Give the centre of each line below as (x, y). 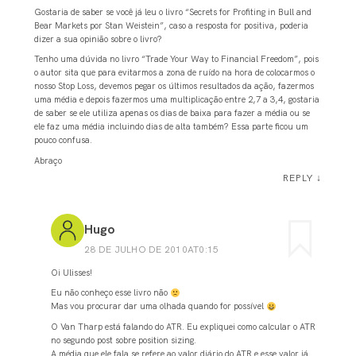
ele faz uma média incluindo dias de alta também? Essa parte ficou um (171, 127)
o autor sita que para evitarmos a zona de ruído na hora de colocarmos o (174, 73)
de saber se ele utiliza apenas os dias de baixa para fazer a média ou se (172, 113)
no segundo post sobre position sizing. (124, 341)
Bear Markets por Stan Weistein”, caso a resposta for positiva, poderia (171, 25)
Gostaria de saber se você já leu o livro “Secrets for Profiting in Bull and (172, 12)
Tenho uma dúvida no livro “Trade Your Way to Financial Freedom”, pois (176, 59)
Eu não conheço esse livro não (111, 293)
